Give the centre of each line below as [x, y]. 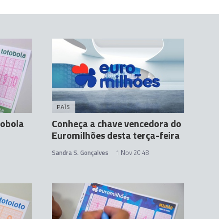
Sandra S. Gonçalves [80, 153]
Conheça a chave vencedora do [117, 124]
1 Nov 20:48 [132, 153]
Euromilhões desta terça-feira [116, 135]
